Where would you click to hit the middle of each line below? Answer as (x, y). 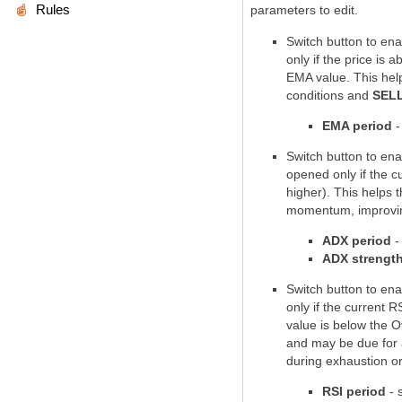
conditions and (329, 95)
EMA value (316, 77)
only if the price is (337, 59)
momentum (319, 210)
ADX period (357, 240)
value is (310, 325)
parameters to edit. (304, 10)
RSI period (354, 391)
